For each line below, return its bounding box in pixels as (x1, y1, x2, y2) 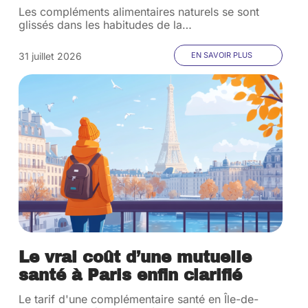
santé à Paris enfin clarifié (19, 267, 243, 284)
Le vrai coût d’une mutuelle (19, 249, 252, 266)
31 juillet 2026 (19, 50, 82, 62)
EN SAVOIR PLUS (190, 50, 252, 60)
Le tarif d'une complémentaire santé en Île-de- (19, 292, 259, 306)
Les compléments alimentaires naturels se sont (19, 5, 260, 19)
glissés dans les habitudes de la (19, 18, 183, 32)
